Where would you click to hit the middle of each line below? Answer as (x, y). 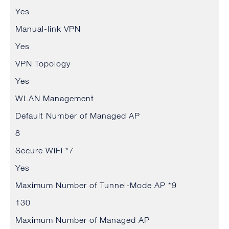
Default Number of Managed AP (78, 116)
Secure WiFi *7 (45, 151)
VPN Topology (43, 64)
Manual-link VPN (48, 29)
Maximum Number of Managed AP (83, 220)
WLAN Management (55, 98)
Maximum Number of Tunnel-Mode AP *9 (96, 185)
